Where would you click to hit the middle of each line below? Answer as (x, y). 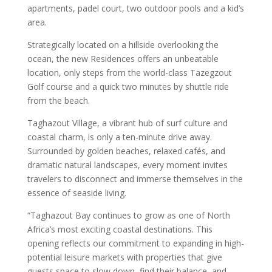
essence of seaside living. (76, 193)
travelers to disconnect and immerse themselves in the (135, 179)
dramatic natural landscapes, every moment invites (127, 165)
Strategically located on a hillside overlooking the (123, 45)
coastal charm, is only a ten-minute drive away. (119, 137)
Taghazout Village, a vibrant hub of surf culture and (127, 123)
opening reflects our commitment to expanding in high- (135, 243)
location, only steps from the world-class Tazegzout (129, 73)
